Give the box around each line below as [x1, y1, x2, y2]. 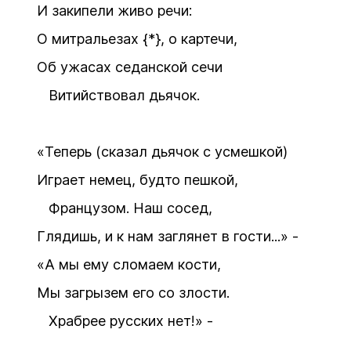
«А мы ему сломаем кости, [37, 256, 221, 273]
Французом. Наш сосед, [37, 200, 212, 216]
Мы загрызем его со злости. [37, 284, 230, 301]
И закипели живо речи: [37, 2, 192, 19]
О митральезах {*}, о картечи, [37, 31, 237, 47]
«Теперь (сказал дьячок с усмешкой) [37, 143, 288, 160]
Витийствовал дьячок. [37, 87, 200, 103]
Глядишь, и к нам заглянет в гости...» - [37, 228, 299, 244]
